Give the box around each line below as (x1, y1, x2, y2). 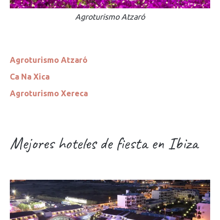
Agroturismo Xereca (10, 89, 88, 98)
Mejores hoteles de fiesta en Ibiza (10, 133, 198, 154)
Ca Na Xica (10, 72, 50, 82)
